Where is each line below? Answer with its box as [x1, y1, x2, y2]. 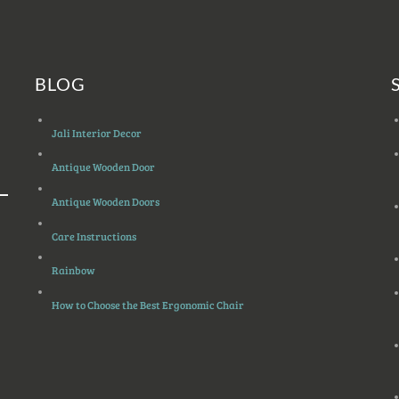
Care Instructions [52, 228, 137, 243]
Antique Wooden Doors [52, 194, 160, 208]
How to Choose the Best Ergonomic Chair [52, 297, 245, 312]
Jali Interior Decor [52, 125, 142, 140]
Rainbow [52, 263, 96, 278]
